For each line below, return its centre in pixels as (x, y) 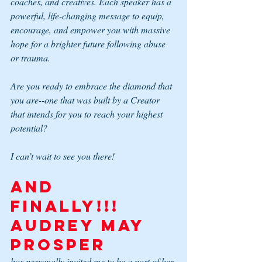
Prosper (62, 245)
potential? (29, 128)
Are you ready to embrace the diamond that (92, 86)
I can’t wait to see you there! (63, 156)
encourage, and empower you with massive (92, 30)
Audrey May (81, 225)
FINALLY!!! (68, 206)
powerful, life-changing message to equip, (89, 16)
